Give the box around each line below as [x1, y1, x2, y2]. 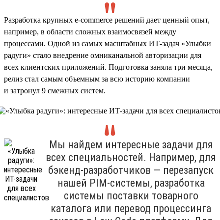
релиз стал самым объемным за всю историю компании [4, 74, 190, 83]
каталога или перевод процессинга [51, 202, 211, 215]
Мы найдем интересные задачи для [49, 138, 213, 151]
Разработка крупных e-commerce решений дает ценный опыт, [4, 15, 210, 24]
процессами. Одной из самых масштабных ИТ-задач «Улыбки [4, 39, 211, 48]
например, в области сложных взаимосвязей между [4, 27, 176, 36]
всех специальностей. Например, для [46, 151, 216, 164]
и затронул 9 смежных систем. [4, 86, 106, 95]
